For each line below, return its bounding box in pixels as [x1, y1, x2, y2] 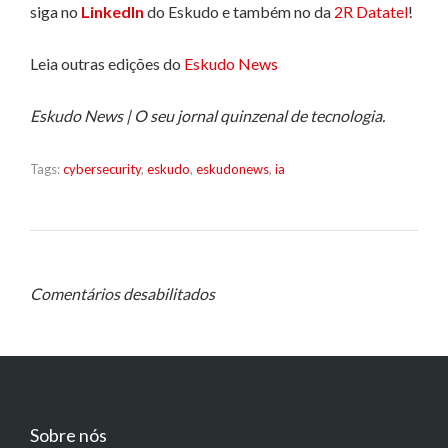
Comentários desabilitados [30, 283, 215, 303]
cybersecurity [63, 160, 141, 177]
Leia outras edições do [30, 53, 184, 73]
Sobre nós [30, 423, 107, 446]
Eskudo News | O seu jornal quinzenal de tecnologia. [30, 105, 385, 125]
